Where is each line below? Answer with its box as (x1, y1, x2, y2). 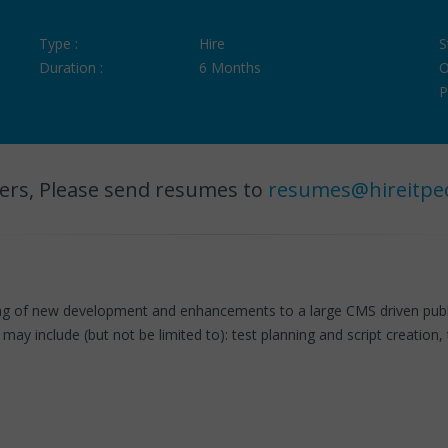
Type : (38, 34, 78, 53)
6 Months (198, 58, 261, 77)
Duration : (38, 58, 103, 77)
